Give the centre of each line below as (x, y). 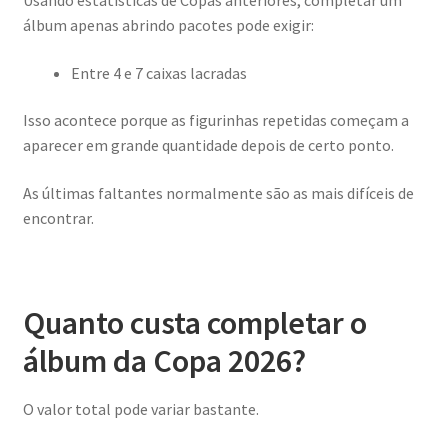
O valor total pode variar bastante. (140, 409)
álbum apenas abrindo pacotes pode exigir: (168, 24)
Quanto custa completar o (194, 323)
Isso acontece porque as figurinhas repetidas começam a (215, 120)
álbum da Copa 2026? (164, 361)
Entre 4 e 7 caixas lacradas (158, 72)
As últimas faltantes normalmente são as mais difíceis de (218, 192)
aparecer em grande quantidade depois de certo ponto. (208, 145)
